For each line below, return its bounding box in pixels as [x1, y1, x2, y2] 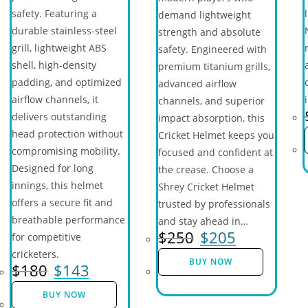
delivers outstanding [11, 110, 107, 123]
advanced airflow [157, 77, 236, 90]
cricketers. [11, 247, 59, 261]
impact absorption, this [157, 111, 265, 124]
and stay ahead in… [157, 214, 248, 228]
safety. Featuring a [11, 7, 97, 20]
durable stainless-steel [11, 24, 117, 37]
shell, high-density [11, 58, 96, 71]
